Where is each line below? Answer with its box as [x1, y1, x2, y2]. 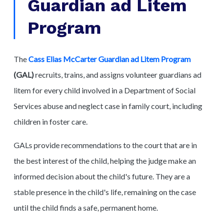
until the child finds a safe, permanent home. [14, 202, 158, 212]
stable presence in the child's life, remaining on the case [14, 187, 196, 197]
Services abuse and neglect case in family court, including [14, 101, 202, 110]
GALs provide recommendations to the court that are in [14, 140, 197, 150]
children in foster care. [14, 116, 88, 126]
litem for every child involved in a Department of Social [14, 85, 196, 95]
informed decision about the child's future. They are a [14, 171, 190, 181]
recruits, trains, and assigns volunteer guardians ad [34, 69, 201, 79]
